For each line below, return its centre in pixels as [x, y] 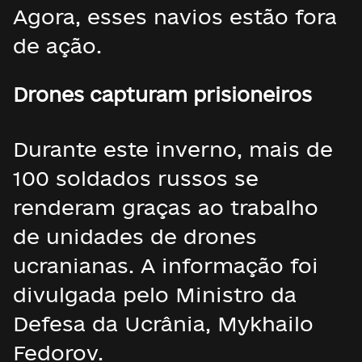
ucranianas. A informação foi [166, 265]
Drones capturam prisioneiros [162, 94]
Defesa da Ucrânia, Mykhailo [163, 324]
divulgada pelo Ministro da [155, 295]
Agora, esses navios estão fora [175, 17]
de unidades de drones [135, 236]
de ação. [57, 46]
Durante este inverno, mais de [173, 149]
